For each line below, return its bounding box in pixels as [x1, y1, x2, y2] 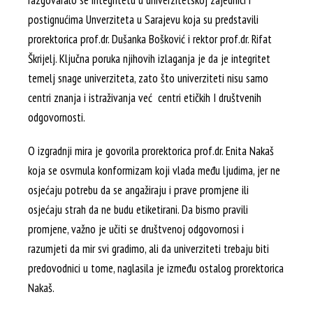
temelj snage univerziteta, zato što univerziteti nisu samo [28, 71, 268, 86]
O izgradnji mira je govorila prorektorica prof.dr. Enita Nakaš [28, 143, 274, 159]
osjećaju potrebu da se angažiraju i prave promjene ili [28, 182, 249, 198]
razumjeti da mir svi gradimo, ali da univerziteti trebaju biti [28, 241, 269, 256]
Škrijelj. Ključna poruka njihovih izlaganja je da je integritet [28, 51, 270, 66]
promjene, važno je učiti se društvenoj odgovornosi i [28, 221, 244, 237]
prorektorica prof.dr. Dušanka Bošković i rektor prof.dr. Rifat [28, 31, 272, 47]
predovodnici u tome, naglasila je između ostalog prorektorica [28, 261, 284, 276]
